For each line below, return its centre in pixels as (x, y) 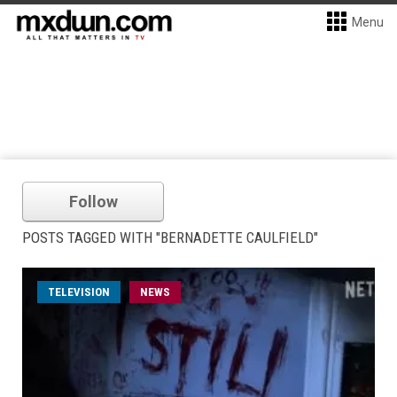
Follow (93, 202)
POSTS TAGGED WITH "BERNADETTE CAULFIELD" (170, 237)
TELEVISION (79, 292)
